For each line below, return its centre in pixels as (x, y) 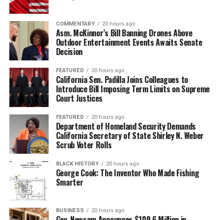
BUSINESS (70, 210)
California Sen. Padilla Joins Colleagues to (122, 79)
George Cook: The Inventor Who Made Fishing (127, 173)
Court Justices (79, 98)
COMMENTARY (75, 24)
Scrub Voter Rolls (84, 145)
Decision (69, 51)
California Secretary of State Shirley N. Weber (130, 135)
